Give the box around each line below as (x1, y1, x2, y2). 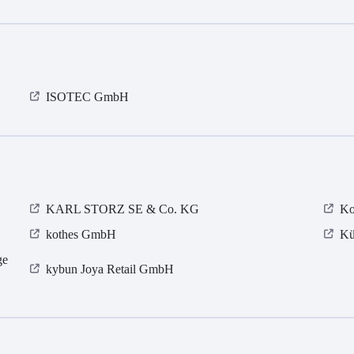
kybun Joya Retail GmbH (46, 262, 175, 277)
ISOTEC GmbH (46, 90, 130, 104)
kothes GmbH (46, 228, 117, 242)
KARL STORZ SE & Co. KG (46, 202, 200, 217)
